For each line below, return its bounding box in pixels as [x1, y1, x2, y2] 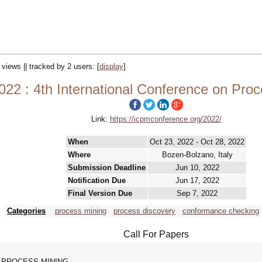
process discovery [113, 206, 175, 215]
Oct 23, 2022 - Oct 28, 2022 [150, 137, 244, 146]
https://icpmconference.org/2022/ [109, 115, 222, 123]
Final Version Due [68, 189, 132, 198]
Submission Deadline [68, 163, 146, 172]
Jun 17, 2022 [175, 176, 219, 185]
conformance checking [182, 206, 259, 215]
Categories [7, 206, 46, 215]
